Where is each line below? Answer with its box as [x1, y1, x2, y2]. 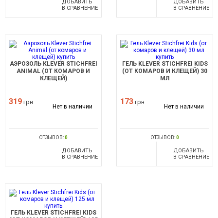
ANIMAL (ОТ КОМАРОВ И [17, 68, 90, 74]
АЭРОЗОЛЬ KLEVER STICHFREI [9, 60, 97, 67]
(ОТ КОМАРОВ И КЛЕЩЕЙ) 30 [122, 68, 207, 74]
